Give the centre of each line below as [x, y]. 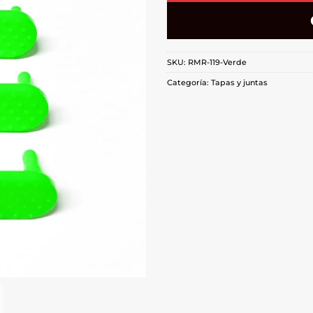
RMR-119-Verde [217, 63]
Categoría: [189, 83]
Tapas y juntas [239, 83]
